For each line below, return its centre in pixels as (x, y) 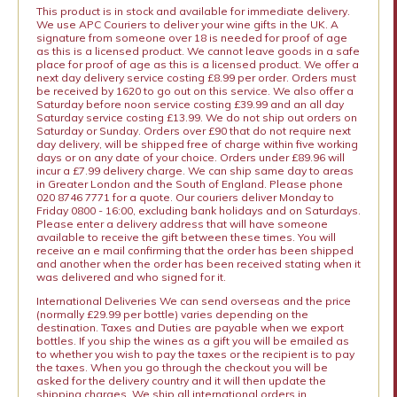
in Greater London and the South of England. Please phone (189, 184)
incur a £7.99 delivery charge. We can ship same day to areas (195, 171)
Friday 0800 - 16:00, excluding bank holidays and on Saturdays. (198, 211)
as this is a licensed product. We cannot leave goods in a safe (198, 51)
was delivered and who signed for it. (131, 277)
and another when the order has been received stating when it (198, 264)
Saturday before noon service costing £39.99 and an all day (190, 105)
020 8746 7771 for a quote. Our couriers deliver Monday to (185, 198)
